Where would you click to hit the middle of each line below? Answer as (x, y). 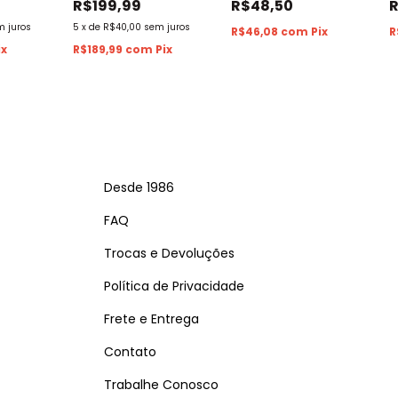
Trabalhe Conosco (162, 385)
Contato (131, 352)
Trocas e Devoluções (170, 254)
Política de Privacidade (175, 287)
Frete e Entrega (152, 319)
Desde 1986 (139, 188)
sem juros (167, 28)
